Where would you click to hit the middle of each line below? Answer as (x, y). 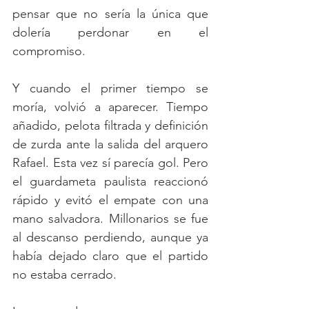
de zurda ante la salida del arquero (110, 144)
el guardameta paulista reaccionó (110, 182)
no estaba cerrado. (64, 275)
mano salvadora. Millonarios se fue (110, 219)
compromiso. (51, 51)
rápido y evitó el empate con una (110, 200)
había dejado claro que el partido (110, 256)
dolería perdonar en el (110, 33)
